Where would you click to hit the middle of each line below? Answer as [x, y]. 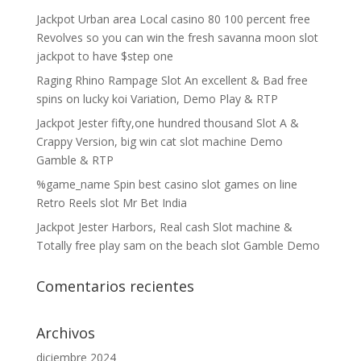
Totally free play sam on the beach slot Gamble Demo [178, 245]
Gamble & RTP [75, 160]
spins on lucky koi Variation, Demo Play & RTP [157, 99]
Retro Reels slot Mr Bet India [111, 203]
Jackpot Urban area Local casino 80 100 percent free [173, 19]
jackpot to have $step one [104, 56]
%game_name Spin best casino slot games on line [166, 184]
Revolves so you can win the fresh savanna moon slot [177, 37]
